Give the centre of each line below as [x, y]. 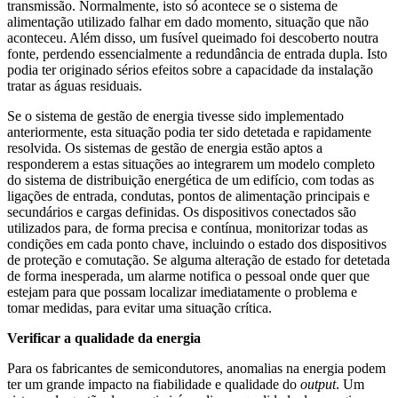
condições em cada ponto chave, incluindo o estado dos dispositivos [197, 243]
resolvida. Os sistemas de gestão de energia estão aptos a [165, 147]
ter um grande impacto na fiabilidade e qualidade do [154, 384]
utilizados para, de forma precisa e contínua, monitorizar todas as [187, 227]
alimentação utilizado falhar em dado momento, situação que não [188, 21]
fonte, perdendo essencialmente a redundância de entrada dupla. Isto [197, 53]
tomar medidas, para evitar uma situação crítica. [139, 307]
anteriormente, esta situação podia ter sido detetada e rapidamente [189, 131]
